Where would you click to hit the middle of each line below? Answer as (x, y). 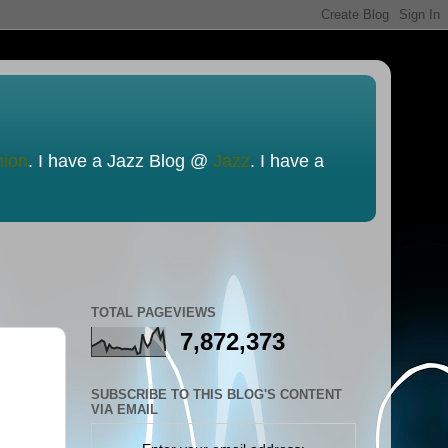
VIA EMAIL (124, 409)
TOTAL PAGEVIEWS (153, 312)
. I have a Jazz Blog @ (120, 161)
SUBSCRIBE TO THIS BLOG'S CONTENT (216, 394)
